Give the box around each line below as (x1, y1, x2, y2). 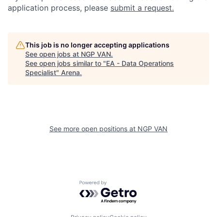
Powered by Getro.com (79, 180, 164, 190)
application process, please (8, 2, 110, 13)
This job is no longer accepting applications (25, 40, 170, 49)
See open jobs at (25, 49, 81, 58)
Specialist (25, 68, 56, 77)
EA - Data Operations (106, 59, 174, 67)
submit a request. (110, 2, 174, 13)
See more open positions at (49, 124, 138, 133)
